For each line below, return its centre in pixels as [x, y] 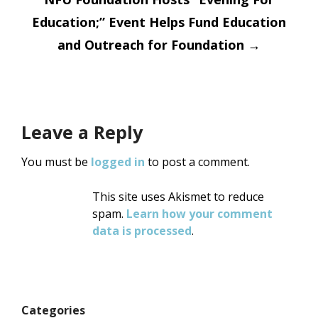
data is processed [142, 231]
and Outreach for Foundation [153, 45]
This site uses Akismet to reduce [178, 197]
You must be [56, 162]
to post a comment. [197, 162]
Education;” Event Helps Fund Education [159, 22]
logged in [118, 162]
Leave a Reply [82, 132]
